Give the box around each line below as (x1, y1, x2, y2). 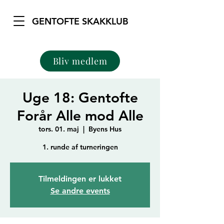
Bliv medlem (52, 55, 107, 67)
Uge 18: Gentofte (22, 89, 138, 106)
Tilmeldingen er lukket (38, 174, 121, 183)
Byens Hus (88, 124, 121, 133)
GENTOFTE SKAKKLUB (31, 15, 128, 27)
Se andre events (50, 186, 110, 195)
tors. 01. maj (38, 124, 79, 133)
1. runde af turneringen (42, 142, 118, 151)
